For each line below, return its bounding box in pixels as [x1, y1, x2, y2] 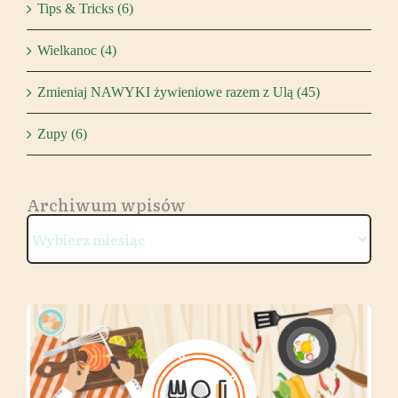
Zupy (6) [37, 125, 87, 141]
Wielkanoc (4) [37, 42, 116, 58]
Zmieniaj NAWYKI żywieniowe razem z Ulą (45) [37, 84, 320, 99]
